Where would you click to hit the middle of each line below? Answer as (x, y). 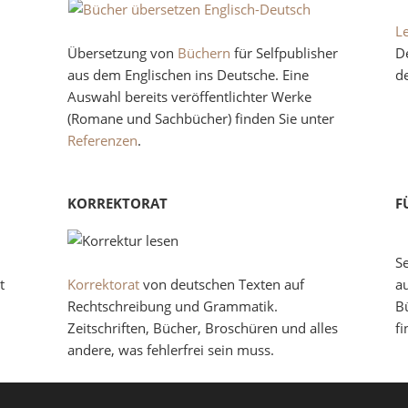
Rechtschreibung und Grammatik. (173, 306)
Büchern (204, 53)
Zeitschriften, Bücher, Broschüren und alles (203, 328)
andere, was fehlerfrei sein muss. (171, 350)
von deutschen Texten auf (222, 284)
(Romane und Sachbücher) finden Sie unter (201, 118)
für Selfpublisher (285, 53)
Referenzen (103, 140)
